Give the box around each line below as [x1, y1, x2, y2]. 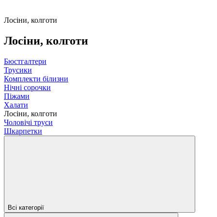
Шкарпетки [4, 126, 42, 135]
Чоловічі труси [4, 118, 53, 126]
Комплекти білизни [4, 74, 68, 83]
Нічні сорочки [4, 83, 51, 92]
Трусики [4, 65, 32, 74]
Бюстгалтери [4, 57, 46, 65]
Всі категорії [8, 203, 44, 211]
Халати [4, 100, 28, 109]
